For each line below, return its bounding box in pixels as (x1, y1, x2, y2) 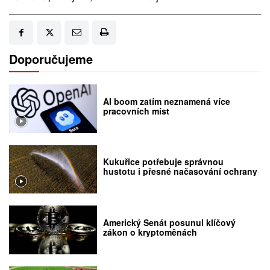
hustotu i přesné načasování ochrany (103, 165, 258, 178)
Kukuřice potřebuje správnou (103, 155, 224, 168)
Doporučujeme (9, 50, 93, 68)
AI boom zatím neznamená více (103, 95, 231, 107)
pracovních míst (103, 104, 170, 117)
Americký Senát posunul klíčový (103, 216, 236, 228)
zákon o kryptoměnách (103, 225, 198, 238)
